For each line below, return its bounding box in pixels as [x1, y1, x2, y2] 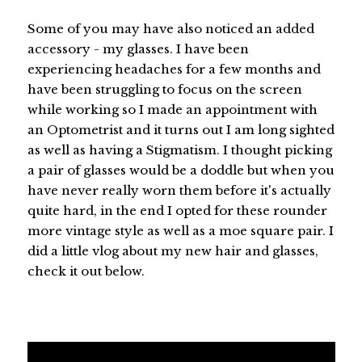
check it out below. [27, 263, 145, 280]
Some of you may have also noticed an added [27, 21, 314, 37]
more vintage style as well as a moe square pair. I [27, 223, 334, 239]
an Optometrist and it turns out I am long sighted [27, 122, 335, 138]
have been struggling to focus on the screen [27, 82, 302, 98]
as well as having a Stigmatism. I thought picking [27, 142, 332, 158]
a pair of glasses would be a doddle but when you [27, 162, 335, 179]
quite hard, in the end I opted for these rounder [27, 203, 327, 219]
